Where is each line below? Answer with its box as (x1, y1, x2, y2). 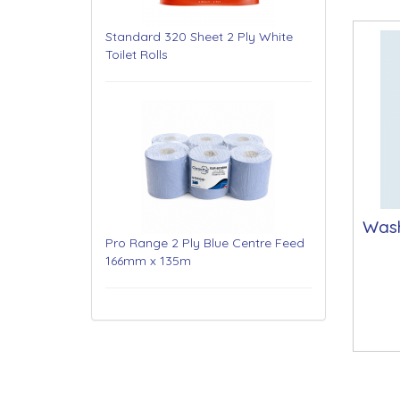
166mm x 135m (105, 252, 191, 269)
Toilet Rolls (105, 46, 168, 62)
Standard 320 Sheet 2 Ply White (105, 28, 293, 45)
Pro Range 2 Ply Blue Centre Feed (105, 234, 304, 251)
